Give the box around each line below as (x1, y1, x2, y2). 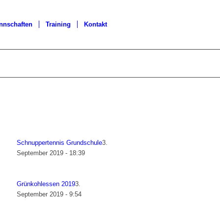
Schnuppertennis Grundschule (17, 139, 103, 146)
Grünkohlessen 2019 (17, 180, 76, 188)
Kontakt (84, 21, 107, 28)
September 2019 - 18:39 (17, 149, 85, 157)
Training (46, 21, 71, 28)
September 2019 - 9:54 (17, 191, 82, 198)
